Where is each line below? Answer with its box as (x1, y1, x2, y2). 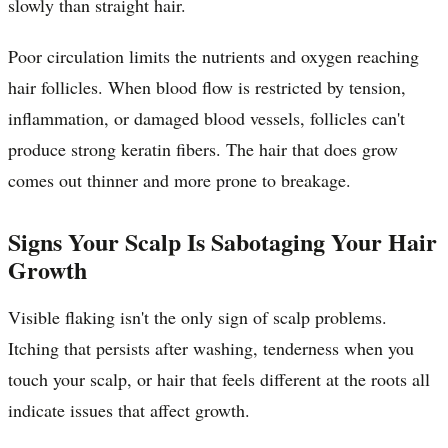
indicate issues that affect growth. (8, 397, 250, 422)
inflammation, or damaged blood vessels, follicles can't (8, 105, 405, 130)
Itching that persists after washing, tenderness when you (8, 335, 414, 360)
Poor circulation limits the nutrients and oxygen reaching (8, 43, 419, 68)
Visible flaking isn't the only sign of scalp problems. (8, 304, 387, 329)
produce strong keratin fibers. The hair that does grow (8, 136, 398, 161)
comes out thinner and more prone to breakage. (8, 167, 351, 192)
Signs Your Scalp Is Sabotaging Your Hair (8, 223, 437, 259)
